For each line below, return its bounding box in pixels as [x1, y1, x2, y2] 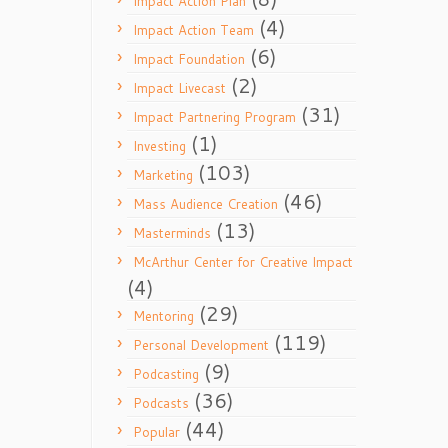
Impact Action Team [133, 21, 254, 39]
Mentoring [133, 307, 194, 325]
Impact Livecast [133, 79, 226, 97]
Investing [133, 137, 186, 155]
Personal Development [133, 336, 269, 354]
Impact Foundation [133, 50, 245, 68]
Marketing [133, 166, 193, 184]
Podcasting [133, 365, 199, 383]
